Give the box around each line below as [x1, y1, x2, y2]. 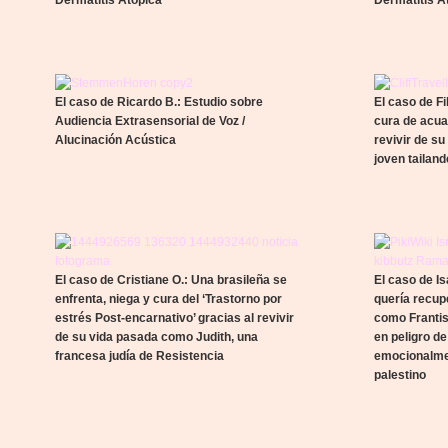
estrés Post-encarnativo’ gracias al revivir [55, 311, 294, 325]
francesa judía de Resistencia [55, 349, 224, 363]
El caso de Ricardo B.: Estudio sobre [55, 95, 263, 109]
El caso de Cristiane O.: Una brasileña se [55, 273, 287, 287]
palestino [374, 368, 427, 382]
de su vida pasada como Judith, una [55, 330, 258, 344]
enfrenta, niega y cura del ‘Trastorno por [55, 292, 282, 306]
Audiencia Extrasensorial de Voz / [55, 114, 245, 128]
